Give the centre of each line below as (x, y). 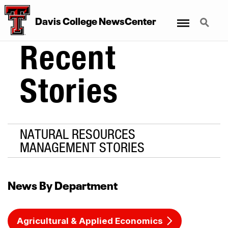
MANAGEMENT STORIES (82, 147)
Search (207, 17)
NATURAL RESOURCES (78, 134)
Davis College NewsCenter (95, 20)
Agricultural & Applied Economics (90, 221)
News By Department (63, 184)
